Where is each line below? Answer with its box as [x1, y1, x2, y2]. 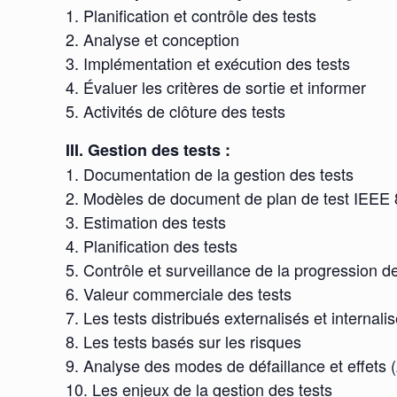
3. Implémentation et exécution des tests [66, 51, 351, 75]
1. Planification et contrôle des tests [66, 4, 317, 27]
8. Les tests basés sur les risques [66, 330, 302, 354]
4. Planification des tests [66, 234, 238, 258]
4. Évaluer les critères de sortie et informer [66, 75, 367, 99]
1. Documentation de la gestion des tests [66, 162, 354, 186]
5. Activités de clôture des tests [66, 99, 286, 123]
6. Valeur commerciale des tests [66, 282, 292, 306]
